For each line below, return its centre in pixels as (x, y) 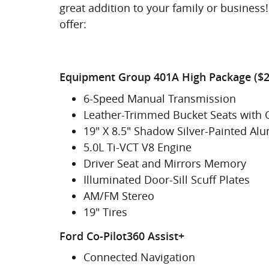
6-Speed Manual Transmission (160, 98)
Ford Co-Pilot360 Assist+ (122, 236)
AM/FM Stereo (119, 195)
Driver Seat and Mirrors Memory (165, 163)
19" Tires (105, 212)
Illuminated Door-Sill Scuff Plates (167, 179)
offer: (73, 24)
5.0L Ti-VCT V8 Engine (138, 147)
